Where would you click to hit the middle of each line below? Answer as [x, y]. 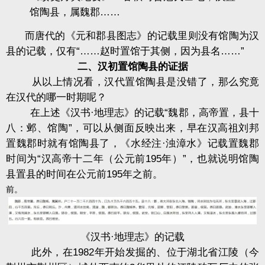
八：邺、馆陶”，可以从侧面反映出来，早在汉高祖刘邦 [132, 128]
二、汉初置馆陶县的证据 [132, 66]
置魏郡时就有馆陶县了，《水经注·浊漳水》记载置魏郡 [132, 143]
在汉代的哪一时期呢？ [56, 97]
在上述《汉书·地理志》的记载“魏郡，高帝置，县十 [132, 112]
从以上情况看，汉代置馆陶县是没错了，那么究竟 [132, 82]
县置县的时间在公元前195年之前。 [84, 174]
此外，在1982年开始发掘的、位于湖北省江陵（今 [132, 252]
